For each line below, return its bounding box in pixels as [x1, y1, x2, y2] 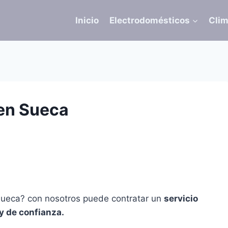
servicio [164, 193, 198, 204]
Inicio [75, 15, 99, 25]
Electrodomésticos [109, 15, 190, 25]
